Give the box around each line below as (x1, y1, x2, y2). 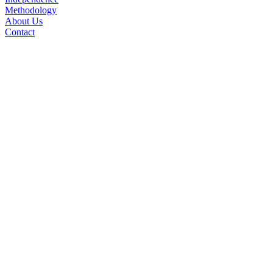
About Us (5, 16, 43, 27)
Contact (5, 27, 35, 38)
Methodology (5, 5, 57, 16)
